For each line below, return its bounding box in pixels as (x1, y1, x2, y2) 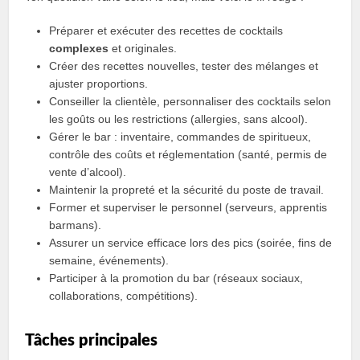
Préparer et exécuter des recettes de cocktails (49, 24, 284, 37)
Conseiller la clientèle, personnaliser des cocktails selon (49, 95, 332, 108)
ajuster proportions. (49, 77, 149, 90)
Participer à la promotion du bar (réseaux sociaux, (49, 272, 304, 284)
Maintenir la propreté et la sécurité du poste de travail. (49, 183, 325, 196)
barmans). (49, 219, 102, 231)
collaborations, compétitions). (49, 289, 198, 302)
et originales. (108, 42, 178, 55)
